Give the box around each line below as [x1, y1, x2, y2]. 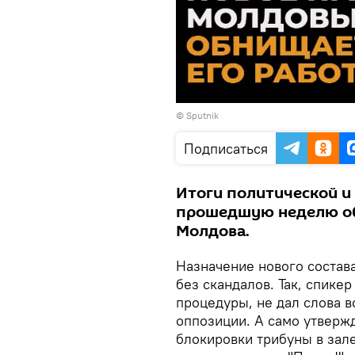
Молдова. [176, 219, 250, 242]
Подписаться [184, 139, 268, 158]
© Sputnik [176, 109, 219, 121]
